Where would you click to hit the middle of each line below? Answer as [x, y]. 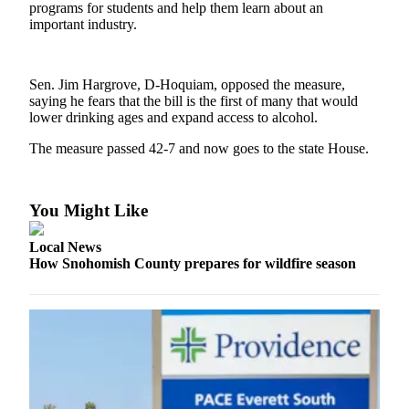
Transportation [145, 85]
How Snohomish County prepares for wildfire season [193, 264]
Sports [83, 352]
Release [115, 310]
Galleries [120, 51]
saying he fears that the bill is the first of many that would [194, 101]
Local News [65, 247]
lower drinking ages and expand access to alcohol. [173, 118]
